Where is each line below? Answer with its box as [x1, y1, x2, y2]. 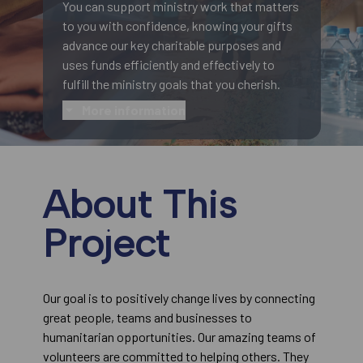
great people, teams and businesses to [42, 310, 252, 326]
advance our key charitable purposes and [62, 37, 281, 53]
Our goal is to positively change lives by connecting [42, 290, 315, 306]
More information [81, 102, 186, 118]
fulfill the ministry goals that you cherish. [62, 76, 280, 92]
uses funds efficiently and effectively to [62, 57, 275, 73]
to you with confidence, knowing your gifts [62, 18, 293, 34]
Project [42, 220, 169, 267]
